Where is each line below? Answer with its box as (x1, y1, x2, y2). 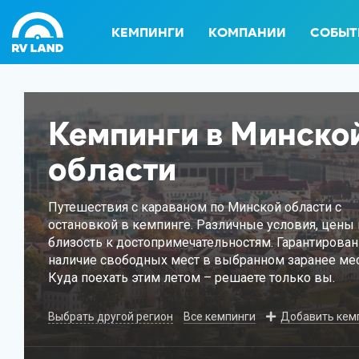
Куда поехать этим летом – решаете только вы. (48, 270, 335, 285)
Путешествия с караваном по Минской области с (48, 200, 341, 215)
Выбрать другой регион (48, 310, 173, 323)
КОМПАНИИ (208, 25, 287, 40)
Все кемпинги (184, 310, 256, 323)
